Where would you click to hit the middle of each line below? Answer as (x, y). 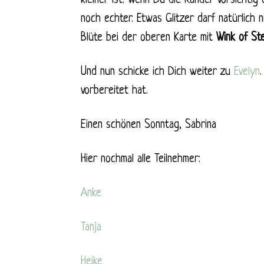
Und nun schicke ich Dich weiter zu (157, 72)
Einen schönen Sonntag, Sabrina (148, 125)
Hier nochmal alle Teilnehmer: (141, 159)
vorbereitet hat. (114, 91)
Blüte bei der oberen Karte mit (148, 38)
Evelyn (247, 72)
